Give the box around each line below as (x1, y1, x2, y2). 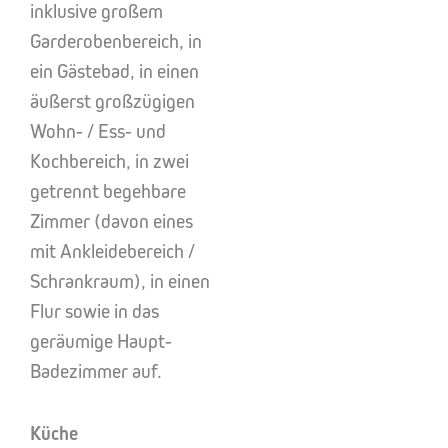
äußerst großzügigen (30, 90, 195, 113)
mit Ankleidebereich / (30, 240, 195, 263)
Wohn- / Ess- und (30, 120, 166, 143)
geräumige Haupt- (30, 330, 172, 353)
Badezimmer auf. (30, 360, 162, 383)
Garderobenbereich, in (30, 30, 202, 53)
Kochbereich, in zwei (30, 150, 189, 173)
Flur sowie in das (30, 300, 159, 323)
